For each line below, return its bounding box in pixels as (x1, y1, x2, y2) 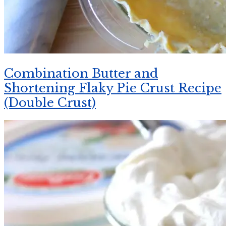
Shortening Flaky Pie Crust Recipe (4, 81, 221, 96)
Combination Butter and (4, 66, 158, 81)
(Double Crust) (4, 95, 96, 110)
